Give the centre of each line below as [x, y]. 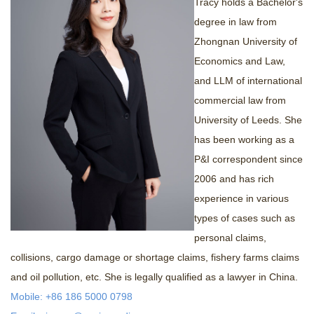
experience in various [241, 199]
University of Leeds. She [248, 120]
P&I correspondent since [248, 159]
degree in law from [235, 22]
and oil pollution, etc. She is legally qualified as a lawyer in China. [154, 277]
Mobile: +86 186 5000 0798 [71, 297]
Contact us [34, 20]
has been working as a [244, 140]
